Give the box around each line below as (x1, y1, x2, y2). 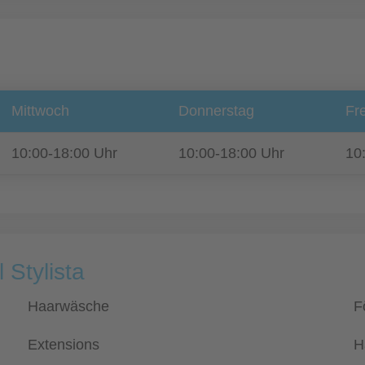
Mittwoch (11, 103, 69, 119)
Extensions (28, 336, 99, 353)
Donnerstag (178, 103, 254, 119)
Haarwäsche (28, 298, 109, 314)
